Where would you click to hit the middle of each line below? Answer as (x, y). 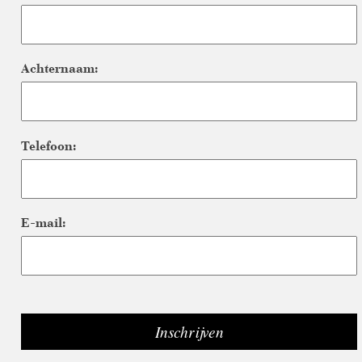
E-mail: (43, 223)
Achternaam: (59, 69)
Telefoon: (48, 145)
